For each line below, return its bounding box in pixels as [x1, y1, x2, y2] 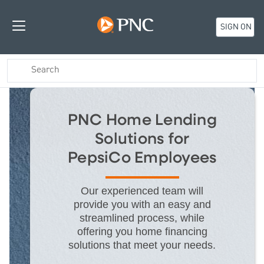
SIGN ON [220, 21, 252, 34]
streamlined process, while [80, 212, 205, 224]
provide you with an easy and [73, 198, 211, 210]
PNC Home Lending [67, 112, 217, 128]
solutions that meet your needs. [68, 239, 216, 251]
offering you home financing [77, 225, 207, 237]
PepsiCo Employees [68, 150, 217, 166]
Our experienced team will [81, 184, 204, 197]
